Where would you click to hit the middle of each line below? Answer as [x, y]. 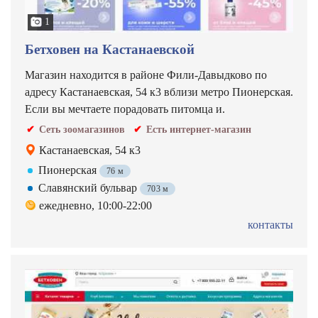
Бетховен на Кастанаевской [110, 49]
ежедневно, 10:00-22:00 [95, 205]
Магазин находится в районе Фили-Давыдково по [146, 75]
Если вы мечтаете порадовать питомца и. [125, 109]
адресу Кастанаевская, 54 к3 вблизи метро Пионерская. [159, 92]
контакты [270, 225]
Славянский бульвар [89, 188]
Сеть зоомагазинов [82, 130]
